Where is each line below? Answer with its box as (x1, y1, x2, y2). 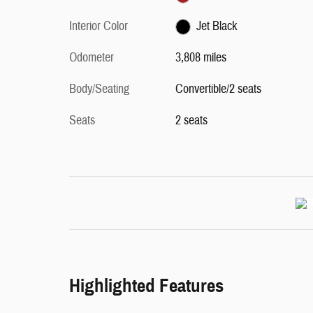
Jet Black (196, 18, 238, 34)
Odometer (69, 50, 114, 66)
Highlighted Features (69, 274, 224, 298)
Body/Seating (69, 81, 129, 97)
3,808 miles (175, 50, 226, 66)
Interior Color (69, 18, 128, 34)
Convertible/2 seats (175, 81, 261, 97)
